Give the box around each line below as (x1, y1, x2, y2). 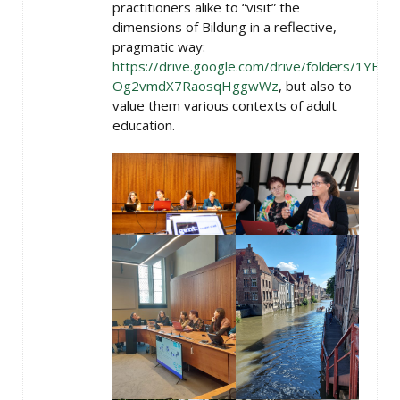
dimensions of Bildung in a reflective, (112, 18, 337, 36)
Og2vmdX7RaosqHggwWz (112, 77, 279, 95)
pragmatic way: (112, 37, 205, 55)
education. (112, 116, 175, 134)
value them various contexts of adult (112, 96, 337, 114)
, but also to (279, 77, 352, 95)
